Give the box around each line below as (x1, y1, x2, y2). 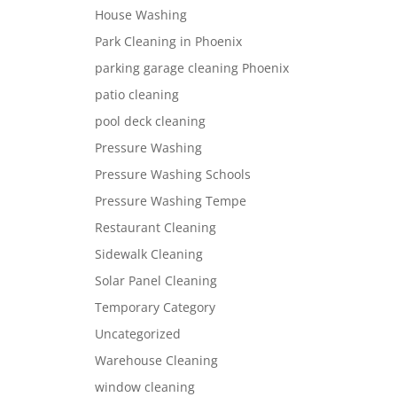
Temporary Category (94, 298, 215, 315)
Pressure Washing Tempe (94, 191, 246, 209)
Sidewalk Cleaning (94, 245, 203, 262)
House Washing (94, 5, 187, 23)
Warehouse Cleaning (94, 351, 218, 369)
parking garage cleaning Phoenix (94, 58, 289, 76)
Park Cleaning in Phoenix (94, 32, 242, 50)
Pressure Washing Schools (94, 165, 251, 183)
